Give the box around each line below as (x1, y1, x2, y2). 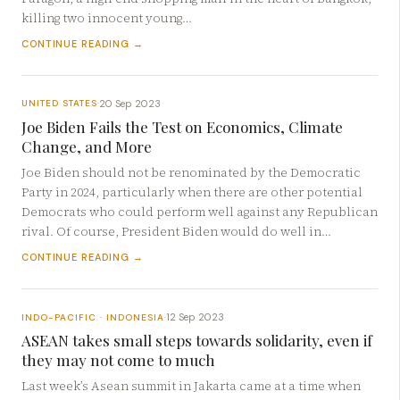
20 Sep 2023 (99, 96, 161, 110)
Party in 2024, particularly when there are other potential (21, 184, 362, 202)
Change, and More (21, 137, 152, 157)
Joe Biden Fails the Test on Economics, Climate (21, 117, 343, 137)
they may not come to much (21, 350, 215, 371)
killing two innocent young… (21, 10, 192, 28)
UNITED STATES (21, 97, 97, 110)
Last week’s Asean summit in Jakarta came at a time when (21, 378, 361, 396)
